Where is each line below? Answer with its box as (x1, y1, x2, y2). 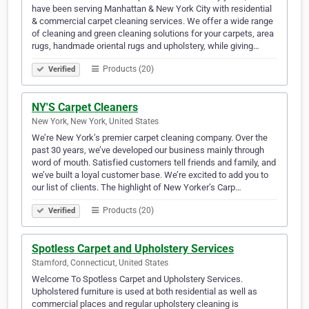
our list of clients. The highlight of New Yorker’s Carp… (32, 182, 241, 193)
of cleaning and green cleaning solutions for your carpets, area (32, 28, 274, 39)
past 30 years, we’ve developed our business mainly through (32, 145, 264, 156)
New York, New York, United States (32, 117, 159, 127)
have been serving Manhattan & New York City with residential (32, 3, 272, 14)
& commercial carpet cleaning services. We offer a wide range (32, 16, 273, 27)
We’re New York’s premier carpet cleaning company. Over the (32, 132, 268, 143)
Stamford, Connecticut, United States (32, 258, 168, 268)
